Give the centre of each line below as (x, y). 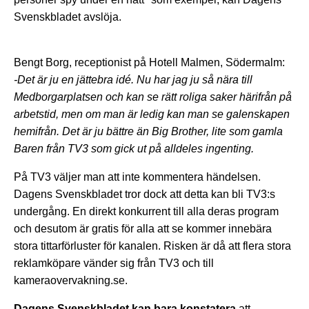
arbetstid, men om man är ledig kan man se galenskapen (152, 114)
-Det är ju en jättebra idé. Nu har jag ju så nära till (133, 79)
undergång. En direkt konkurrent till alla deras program (146, 211)
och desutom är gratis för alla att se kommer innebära (143, 228)
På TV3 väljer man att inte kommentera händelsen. (137, 177)
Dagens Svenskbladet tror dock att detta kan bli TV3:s (144, 194)
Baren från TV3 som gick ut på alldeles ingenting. (134, 148)
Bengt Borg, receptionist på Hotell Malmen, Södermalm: (149, 62)
